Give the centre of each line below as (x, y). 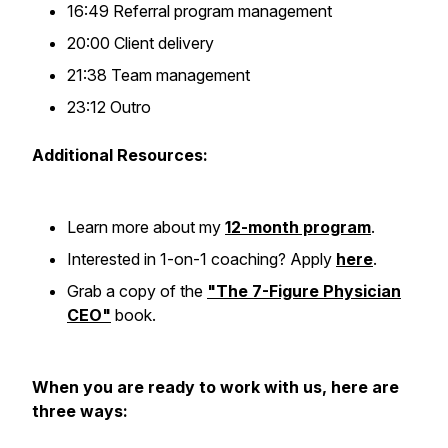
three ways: (80, 411)
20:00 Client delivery (142, 43)
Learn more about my (146, 227)
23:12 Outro (111, 107)
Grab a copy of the (137, 291)
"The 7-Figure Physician (304, 291)
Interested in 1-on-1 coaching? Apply (201, 259)
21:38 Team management (158, 75)
